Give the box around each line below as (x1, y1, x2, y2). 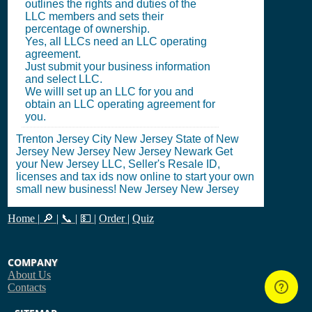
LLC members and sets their (25, 10, 164, 22)
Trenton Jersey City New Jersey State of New (16, 133, 239, 145)
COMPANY (8, 256, 58, 269)
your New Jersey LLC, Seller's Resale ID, (16, 158, 220, 170)
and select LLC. (25, 73, 108, 85)
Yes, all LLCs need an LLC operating (25, 36, 207, 47)
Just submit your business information (25, 61, 210, 72)
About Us (8, 269, 51, 281)
